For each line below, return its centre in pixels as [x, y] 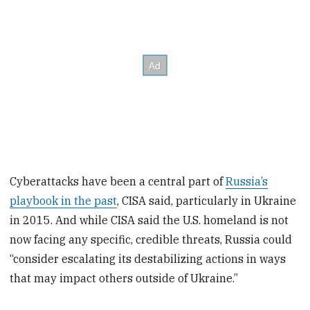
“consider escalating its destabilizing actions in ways [148, 259]
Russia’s [247, 182]
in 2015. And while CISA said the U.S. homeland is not [149, 220]
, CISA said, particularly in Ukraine [207, 201]
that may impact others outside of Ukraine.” [124, 279]
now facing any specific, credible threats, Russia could [151, 240]
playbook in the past [64, 201]
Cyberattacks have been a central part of [118, 182]
